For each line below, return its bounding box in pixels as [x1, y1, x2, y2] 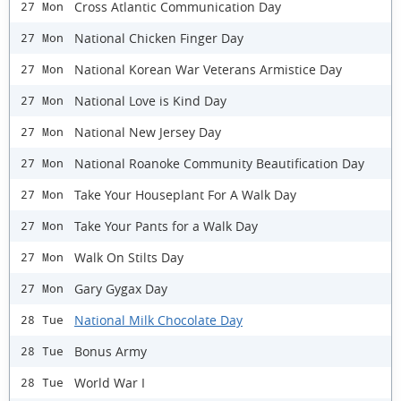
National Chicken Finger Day [74, 29, 243, 47]
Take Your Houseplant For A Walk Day [74, 185, 296, 203]
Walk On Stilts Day [74, 248, 183, 266]
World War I [74, 373, 145, 391]
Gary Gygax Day [74, 279, 167, 297]
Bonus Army [74, 342, 147, 360]
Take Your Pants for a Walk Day [74, 217, 258, 235]
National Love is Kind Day [74, 91, 226, 109]
